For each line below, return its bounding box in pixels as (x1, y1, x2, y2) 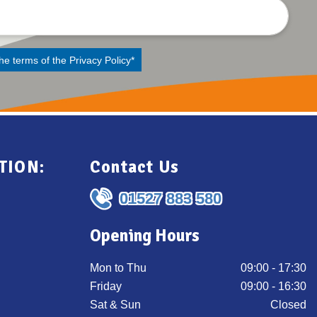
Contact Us (90, 156, 180, 178)
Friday (90, 280, 122, 293)
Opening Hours (90, 225, 200, 247)
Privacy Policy (69, 54, 131, 66)
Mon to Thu (90, 262, 146, 275)
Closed (270, 299, 306, 311)
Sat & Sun (90, 299, 141, 311)
